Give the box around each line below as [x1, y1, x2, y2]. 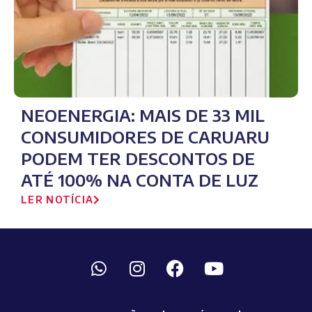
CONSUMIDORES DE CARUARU [21, 126, 270, 148]
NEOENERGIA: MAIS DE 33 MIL [21, 104, 265, 126]
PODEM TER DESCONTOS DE [21, 148, 255, 169]
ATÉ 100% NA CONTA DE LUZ [21, 169, 258, 191]
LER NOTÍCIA [21, 194, 94, 206]
